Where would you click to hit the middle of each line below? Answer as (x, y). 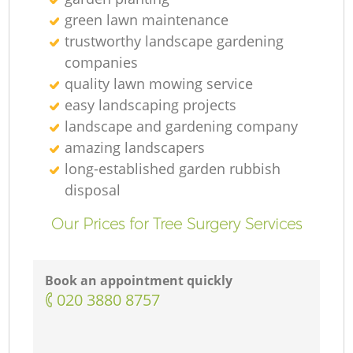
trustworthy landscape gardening (175, 41)
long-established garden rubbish (173, 168)
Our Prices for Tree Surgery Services (176, 223)
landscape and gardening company (182, 126)
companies (102, 62)
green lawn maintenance (147, 19)
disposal (93, 190)
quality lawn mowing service (159, 83)
